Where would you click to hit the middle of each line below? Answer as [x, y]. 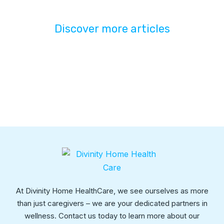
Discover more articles [112, 29]
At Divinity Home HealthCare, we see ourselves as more [112, 191]
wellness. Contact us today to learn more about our [112, 216]
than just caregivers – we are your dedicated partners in [112, 203]
